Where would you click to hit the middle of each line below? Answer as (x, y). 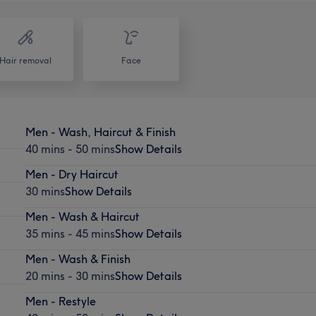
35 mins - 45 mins (70, 233)
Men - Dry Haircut (72, 174)
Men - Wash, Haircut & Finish (100, 132)
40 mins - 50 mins (70, 148)
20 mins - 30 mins (70, 275)
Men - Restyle (60, 301)
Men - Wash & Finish (78, 259)
